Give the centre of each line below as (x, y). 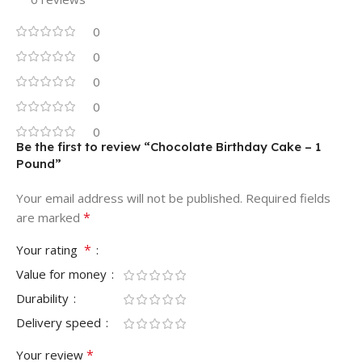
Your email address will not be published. (129, 198)
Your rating (50, 249)
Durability (44, 298)
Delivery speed (60, 322)
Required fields (288, 198)
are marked (50, 217)
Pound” (39, 163)
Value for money (63, 274)
